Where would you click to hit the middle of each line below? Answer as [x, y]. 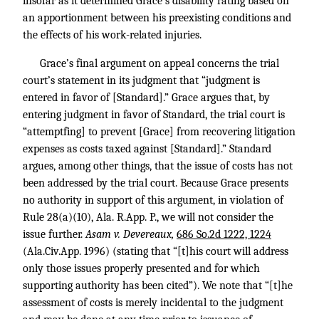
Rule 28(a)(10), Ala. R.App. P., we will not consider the [148, 217]
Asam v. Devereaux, [131, 234]
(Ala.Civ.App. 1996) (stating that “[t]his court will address [156, 251]
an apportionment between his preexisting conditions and [157, 18]
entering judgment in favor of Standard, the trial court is [154, 115]
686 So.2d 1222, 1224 [224, 234]
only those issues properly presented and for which [141, 268]
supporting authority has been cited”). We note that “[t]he [158, 286]
